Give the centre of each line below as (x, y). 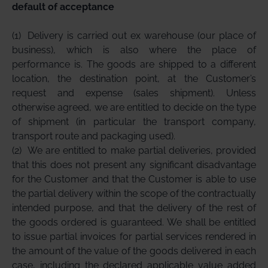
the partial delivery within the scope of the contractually (134, 194)
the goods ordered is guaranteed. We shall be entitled (134, 222)
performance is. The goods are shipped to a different (134, 64)
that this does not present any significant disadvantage (134, 165)
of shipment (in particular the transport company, (134, 122)
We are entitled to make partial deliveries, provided (142, 150)
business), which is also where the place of (134, 50)
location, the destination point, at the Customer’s (134, 79)
